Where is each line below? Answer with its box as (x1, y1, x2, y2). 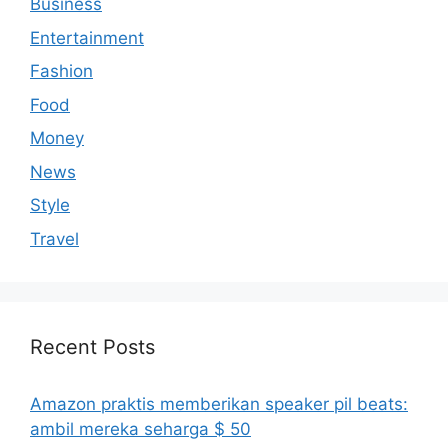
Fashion (30, 61, 93, 82)
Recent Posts (30, 334, 155, 359)
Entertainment (30, 27, 144, 48)
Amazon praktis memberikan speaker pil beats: (30, 393, 408, 414)
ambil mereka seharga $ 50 (30, 418, 251, 439)
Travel (30, 228, 79, 249)
